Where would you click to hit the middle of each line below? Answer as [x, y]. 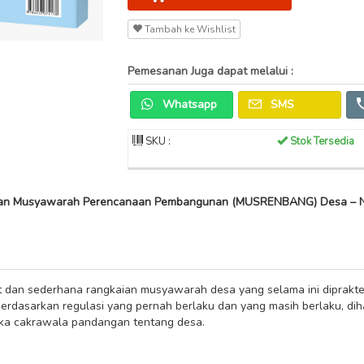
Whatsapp [188, 104]
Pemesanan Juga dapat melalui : [210, 71]
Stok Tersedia [321, 141]
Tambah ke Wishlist [188, 29]
